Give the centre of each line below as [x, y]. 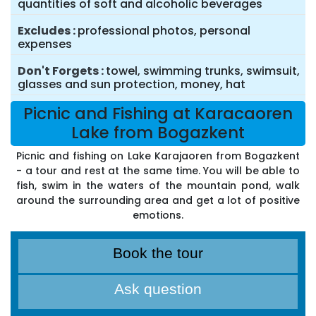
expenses [45, 44]
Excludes [44, 31]
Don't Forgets [58, 71]
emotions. [158, 215]
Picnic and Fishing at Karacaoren [158, 114]
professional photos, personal [164, 31]
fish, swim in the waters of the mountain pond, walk [158, 186]
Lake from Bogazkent [158, 133]
